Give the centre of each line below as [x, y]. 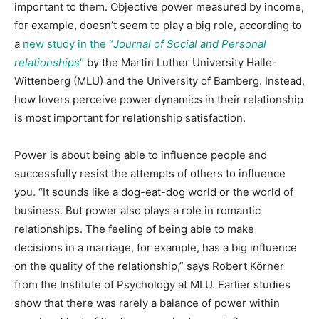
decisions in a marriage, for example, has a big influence [156, 248]
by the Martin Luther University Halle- [181, 63]
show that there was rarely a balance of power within [147, 303]
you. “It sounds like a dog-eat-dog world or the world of [154, 192]
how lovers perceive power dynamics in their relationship [159, 100]
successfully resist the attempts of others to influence [150, 174]
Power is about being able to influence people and [141, 155]
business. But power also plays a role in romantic [137, 211]
